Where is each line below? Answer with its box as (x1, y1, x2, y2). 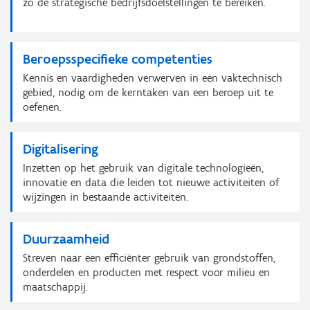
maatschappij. (23, 280, 88, 293)
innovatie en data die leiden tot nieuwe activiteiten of (23, 176, 279, 189)
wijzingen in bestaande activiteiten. (23, 190, 188, 203)
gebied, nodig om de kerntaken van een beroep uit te (23, 86, 273, 99)
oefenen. (23, 100, 62, 113)
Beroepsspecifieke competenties (23, 51, 212, 67)
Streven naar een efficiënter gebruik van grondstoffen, (23, 251, 275, 264)
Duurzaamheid (23, 230, 109, 247)
